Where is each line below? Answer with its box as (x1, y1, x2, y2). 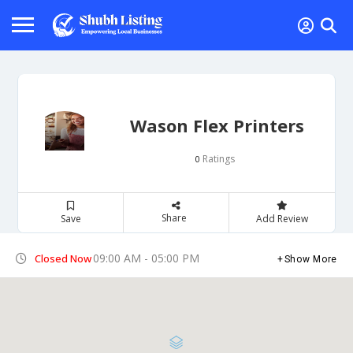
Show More (284, 253, 337, 265)
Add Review (255, 211, 308, 225)
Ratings (199, 151, 235, 165)
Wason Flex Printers (130, 113, 304, 137)
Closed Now (35, 251, 91, 266)
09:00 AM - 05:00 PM (93, 250, 199, 266)
